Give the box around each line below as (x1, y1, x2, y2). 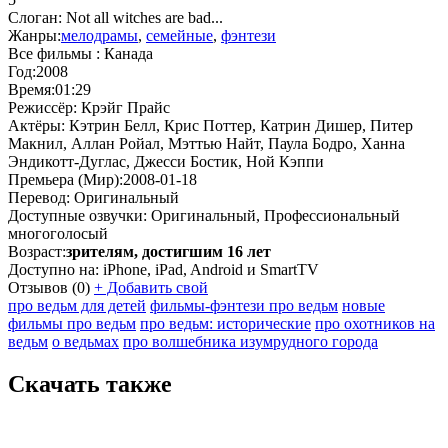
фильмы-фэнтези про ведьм (150, 296, 338, 314)
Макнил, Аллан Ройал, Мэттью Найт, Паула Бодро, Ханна (8, 134, 405, 152)
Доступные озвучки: (8, 206, 147, 224)
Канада (104, 44, 153, 62)
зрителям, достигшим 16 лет (66, 242, 271, 260)
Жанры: (8, 26, 61, 44)
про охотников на (315, 314, 435, 332)
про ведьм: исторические (140, 314, 311, 332)
